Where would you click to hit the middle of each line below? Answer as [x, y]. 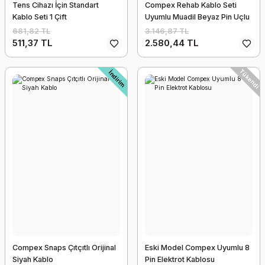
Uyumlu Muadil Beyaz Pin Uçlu [197, 17]
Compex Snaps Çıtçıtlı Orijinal [64, 248]
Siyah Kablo [33, 259]
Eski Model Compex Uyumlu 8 [197, 248]
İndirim [117, 79]
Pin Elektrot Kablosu [180, 259]
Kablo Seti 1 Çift [40, 17]
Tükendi [250, 78]
